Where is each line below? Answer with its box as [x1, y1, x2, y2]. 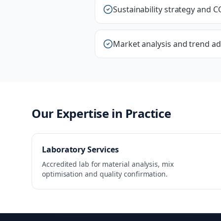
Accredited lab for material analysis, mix [42, 159, 174, 169]
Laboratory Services [42, 144, 119, 155]
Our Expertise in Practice [32, 105, 171, 121]
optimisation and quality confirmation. [42, 169, 168, 179]
